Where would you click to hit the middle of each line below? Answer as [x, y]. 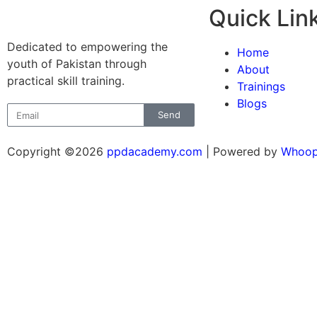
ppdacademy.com [155, 151]
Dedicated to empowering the [87, 47]
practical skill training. [66, 81]
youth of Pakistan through [77, 64]
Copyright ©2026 [57, 151]
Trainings [261, 86]
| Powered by [242, 151]
